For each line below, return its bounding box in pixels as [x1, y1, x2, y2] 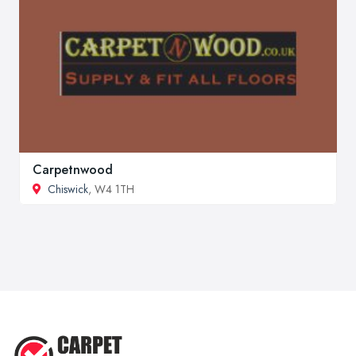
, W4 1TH [88, 180, 134, 197]
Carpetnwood [33, 160, 113, 179]
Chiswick [48, 180, 88, 197]
